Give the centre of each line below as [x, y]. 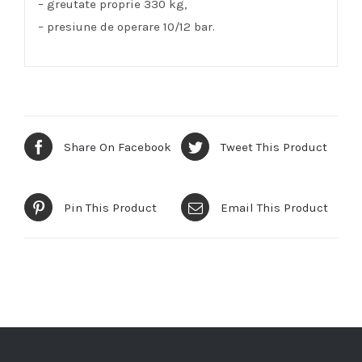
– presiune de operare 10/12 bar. [126, 26]
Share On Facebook [118, 147]
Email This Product [274, 207]
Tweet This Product [274, 147]
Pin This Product [110, 207]
